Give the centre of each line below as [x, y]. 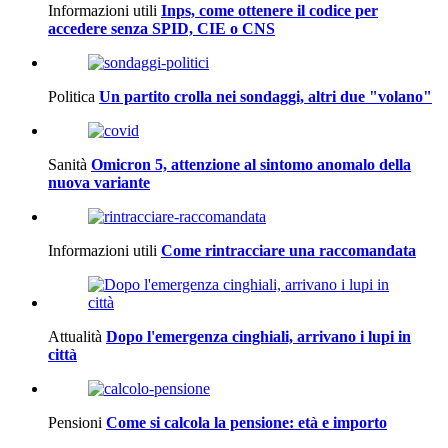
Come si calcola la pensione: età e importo [246, 422]
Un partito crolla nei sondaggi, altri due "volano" [265, 96]
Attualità [75, 336]
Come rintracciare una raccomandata [288, 250]
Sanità [67, 164]
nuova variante [99, 182]
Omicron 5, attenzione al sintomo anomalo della [251, 164]
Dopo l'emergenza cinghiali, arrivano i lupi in [258, 336]
